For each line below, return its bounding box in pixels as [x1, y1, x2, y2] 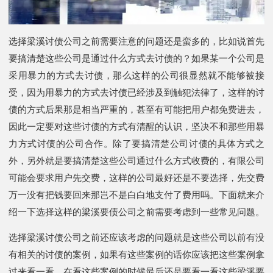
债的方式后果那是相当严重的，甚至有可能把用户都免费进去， [9, 104, 264, 115]
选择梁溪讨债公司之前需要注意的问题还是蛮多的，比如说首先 [9, 35, 264, 46]
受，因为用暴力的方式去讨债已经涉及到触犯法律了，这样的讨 [9, 87, 264, 97]
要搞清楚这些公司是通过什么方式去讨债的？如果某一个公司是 [9, 52, 264, 63]
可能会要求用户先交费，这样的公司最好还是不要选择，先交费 [9, 172, 264, 183]
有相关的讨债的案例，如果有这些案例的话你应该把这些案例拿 [9, 249, 264, 260]
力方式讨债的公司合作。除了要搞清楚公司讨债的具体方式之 [9, 138, 264, 149]
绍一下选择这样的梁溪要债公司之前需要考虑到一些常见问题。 [9, 206, 264, 217]
